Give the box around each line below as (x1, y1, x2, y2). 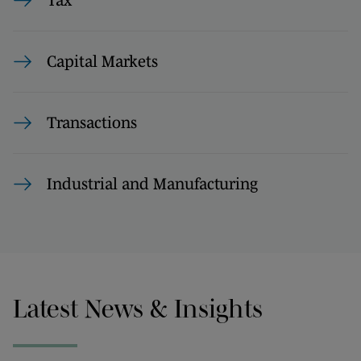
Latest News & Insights (13, 294, 263, 322)
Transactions (47, 114, 137, 131)
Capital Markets (47, 52, 158, 70)
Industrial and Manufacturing (47, 175, 258, 193)
